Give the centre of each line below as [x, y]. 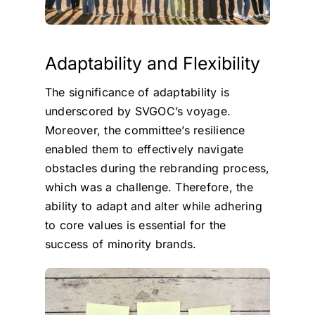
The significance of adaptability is [137, 92]
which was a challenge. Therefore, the [149, 187]
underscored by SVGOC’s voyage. [138, 111]
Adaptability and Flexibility [152, 64]
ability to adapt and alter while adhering [153, 206]
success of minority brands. [121, 244]
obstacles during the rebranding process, [157, 168]
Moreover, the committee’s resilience [145, 130]
